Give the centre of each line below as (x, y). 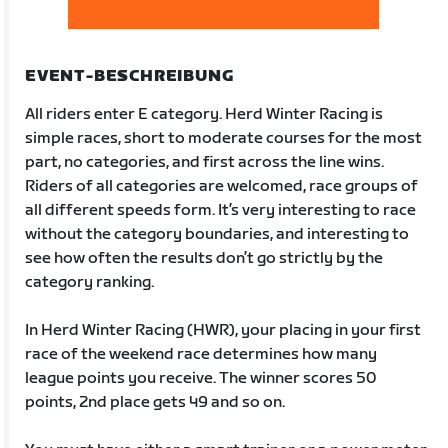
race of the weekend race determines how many (201, 354)
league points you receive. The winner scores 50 (201, 378)
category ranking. (90, 282)
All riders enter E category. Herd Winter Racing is (204, 114)
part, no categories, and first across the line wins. (205, 162)
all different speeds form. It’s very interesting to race (221, 210)
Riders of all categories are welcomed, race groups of (222, 186)
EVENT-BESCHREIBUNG (129, 76)
